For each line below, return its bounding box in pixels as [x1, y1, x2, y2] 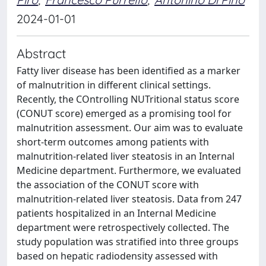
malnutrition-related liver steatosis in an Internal [17, 150, 235, 163]
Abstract [17, 45, 66, 61]
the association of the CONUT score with [17, 178, 199, 191]
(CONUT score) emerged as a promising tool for [17, 107, 232, 120]
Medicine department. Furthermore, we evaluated [17, 164, 241, 177]
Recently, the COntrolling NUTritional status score [17, 93, 239, 106]
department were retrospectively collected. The [17, 221, 229, 234]
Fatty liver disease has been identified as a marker [17, 64, 240, 77]
